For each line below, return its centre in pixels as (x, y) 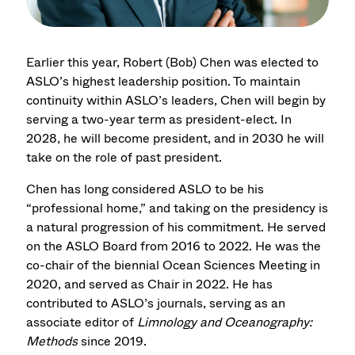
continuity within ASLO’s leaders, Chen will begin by (176, 100)
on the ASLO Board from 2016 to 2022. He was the (174, 246)
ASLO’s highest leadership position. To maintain (164, 81)
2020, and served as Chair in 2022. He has (150, 284)
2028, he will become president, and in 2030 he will (176, 138)
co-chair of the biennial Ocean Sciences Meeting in (174, 265)
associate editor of (82, 323)
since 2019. (113, 342)
